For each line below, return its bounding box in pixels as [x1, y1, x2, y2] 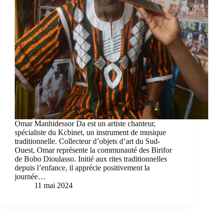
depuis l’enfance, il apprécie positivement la [15, 164, 150, 172]
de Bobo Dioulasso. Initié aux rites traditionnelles [15, 155, 167, 164]
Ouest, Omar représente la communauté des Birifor [15, 146, 172, 155]
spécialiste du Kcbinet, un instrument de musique [15, 128, 166, 137]
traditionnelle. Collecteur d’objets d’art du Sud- [15, 137, 160, 146]
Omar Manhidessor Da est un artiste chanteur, [15, 119, 156, 128]
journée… [15, 172, 46, 181]
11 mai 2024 [34, 181, 73, 190]
